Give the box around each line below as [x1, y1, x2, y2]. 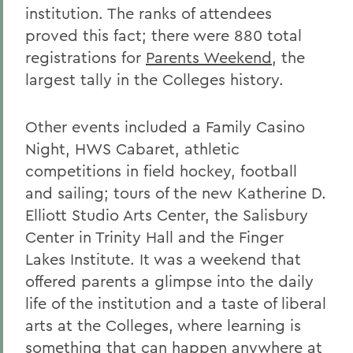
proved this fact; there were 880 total [25, 25, 302, 45]
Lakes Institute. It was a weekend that [25, 249, 301, 269]
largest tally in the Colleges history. [25, 69, 284, 89]
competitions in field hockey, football [25, 161, 297, 180]
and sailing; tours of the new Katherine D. [25, 183, 326, 203]
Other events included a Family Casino [25, 117, 305, 136]
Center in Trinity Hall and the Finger [25, 227, 284, 247]
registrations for [25, 47, 146, 67]
